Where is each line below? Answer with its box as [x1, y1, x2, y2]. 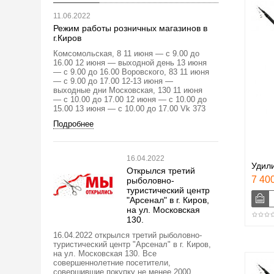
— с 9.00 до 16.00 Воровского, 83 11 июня [53, 67, 209, 76]
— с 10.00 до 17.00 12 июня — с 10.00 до [53, 94, 207, 104]
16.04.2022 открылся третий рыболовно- [53, 230, 202, 240]
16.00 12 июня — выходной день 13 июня [53, 57, 207, 67]
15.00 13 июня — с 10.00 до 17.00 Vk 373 [53, 103, 206, 113]
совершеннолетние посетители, [53, 257, 171, 267]
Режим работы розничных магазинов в [53, 23, 207, 33]
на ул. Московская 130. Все [53, 248, 157, 258]
